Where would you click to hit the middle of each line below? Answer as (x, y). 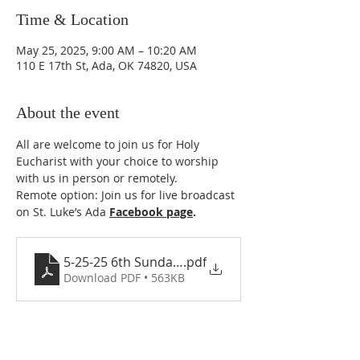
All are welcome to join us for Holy (109, 144)
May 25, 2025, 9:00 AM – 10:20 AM (106, 50)
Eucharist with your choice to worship (119, 161)
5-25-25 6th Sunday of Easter (150, 262)
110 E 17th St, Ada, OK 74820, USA (106, 65)
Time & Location (72, 19)
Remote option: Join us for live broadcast (127, 195)
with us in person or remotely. (98, 178)
